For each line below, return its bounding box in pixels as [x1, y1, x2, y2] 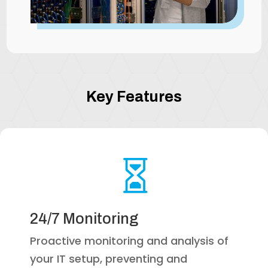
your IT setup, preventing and [30, 251, 187, 266]
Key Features [86, 88, 182, 105]
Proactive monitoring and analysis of [30, 233, 229, 248]
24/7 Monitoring [30, 210, 138, 227]
